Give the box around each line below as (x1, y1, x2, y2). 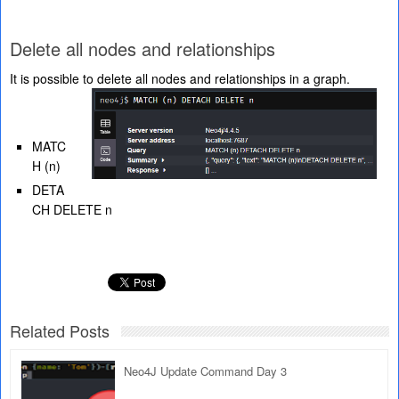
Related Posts (10, 319, 110, 343)
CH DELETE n (32, 200, 112, 219)
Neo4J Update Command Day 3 (124, 362, 287, 380)
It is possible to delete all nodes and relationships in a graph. (10, 69, 350, 88)
